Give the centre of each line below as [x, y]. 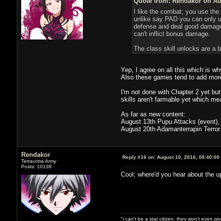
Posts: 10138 [36, 166]
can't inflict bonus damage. [172, 34]
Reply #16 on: [139, 157]
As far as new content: [153, 114]
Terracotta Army [38, 161]
